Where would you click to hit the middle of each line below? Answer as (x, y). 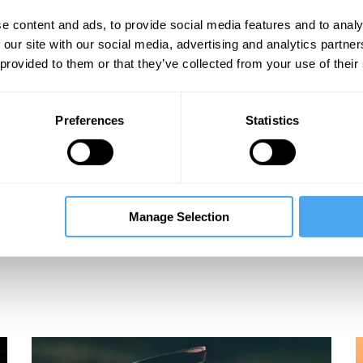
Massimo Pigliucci (83, 217)
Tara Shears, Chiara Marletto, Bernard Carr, (155, 199)
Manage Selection (179, 217)
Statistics (272, 120)
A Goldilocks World (106, 246)
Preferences (90, 120)
